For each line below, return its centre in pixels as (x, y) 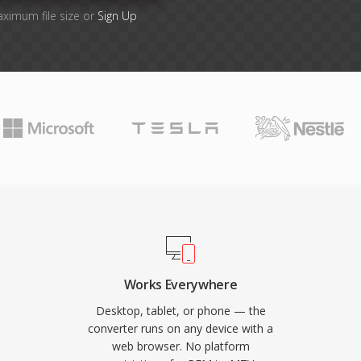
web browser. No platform (180, 346)
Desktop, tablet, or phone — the (180, 311)
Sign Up (117, 16)
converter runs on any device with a (180, 328)
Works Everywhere (180, 284)
